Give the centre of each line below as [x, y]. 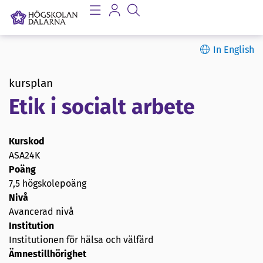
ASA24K [24, 156]
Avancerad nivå [41, 212]
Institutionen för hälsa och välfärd [81, 240]
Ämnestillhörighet [48, 254]
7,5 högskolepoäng [48, 184]
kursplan [31, 83]
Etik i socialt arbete [102, 107]
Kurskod [27, 141]
